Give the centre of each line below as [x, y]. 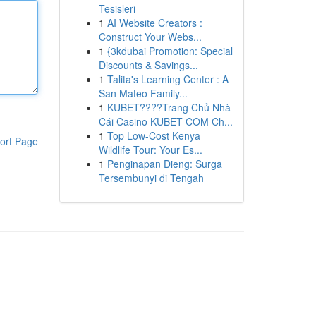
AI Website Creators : [154, 23]
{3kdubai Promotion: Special [170, 51]
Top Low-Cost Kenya [153, 135]
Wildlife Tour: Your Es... [150, 150]
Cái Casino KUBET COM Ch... [165, 121]
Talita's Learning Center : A [168, 79]
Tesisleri [117, 8]
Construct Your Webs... [150, 37]
